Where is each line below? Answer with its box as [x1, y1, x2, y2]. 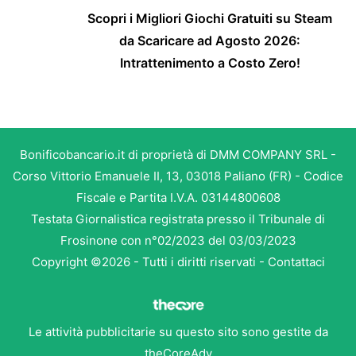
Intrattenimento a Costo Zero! [119, 55, 300, 72]
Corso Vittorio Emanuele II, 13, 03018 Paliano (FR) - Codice [13, 168, 343, 184]
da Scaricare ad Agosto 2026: [119, 33, 300, 49]
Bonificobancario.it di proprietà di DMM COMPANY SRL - [20, 147, 336, 163]
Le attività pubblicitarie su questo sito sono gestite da [28, 324, 328, 340]
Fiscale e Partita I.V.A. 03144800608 [75, 190, 281, 206]
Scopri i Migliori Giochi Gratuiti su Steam [87, 10, 332, 27]
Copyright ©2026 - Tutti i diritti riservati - [31, 254, 268, 270]
